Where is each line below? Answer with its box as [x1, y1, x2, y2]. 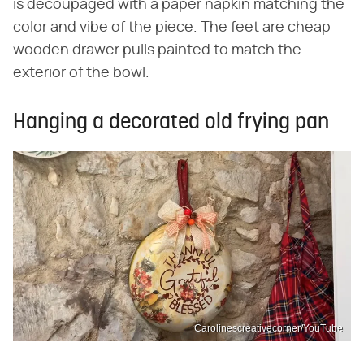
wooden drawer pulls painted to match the [13, 43, 301, 58]
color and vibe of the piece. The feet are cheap [13, 20, 331, 36]
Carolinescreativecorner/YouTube [194, 322, 343, 334]
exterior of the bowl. [13, 66, 149, 81]
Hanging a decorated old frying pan [13, 112, 329, 135]
